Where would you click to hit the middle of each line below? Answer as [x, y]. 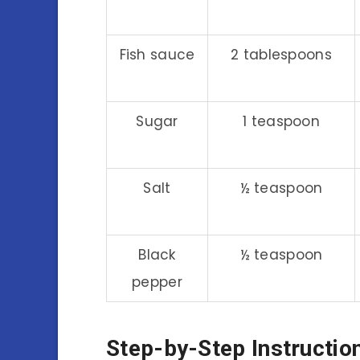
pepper [157, 282]
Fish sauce [157, 54]
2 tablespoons [281, 54]
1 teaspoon [281, 121]
